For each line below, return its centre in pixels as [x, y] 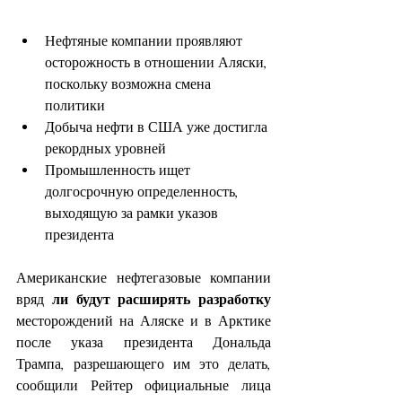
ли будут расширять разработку [161, 299]
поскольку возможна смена [130, 84]
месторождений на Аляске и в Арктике [144, 321]
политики [75, 105]
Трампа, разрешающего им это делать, [144, 364]
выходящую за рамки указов [133, 213]
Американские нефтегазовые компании [144, 278]
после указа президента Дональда [144, 342]
